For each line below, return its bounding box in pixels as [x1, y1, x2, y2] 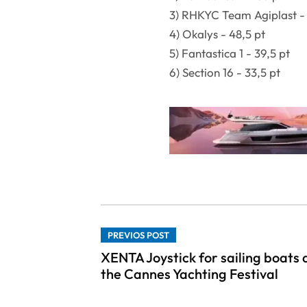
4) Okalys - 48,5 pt [169, 26, 265, 41]
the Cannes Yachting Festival [101, 265, 278, 283]
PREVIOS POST [108, 230, 169, 241]
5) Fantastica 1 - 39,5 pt [169, 45, 290, 60]
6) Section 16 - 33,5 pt [169, 64, 283, 79]
